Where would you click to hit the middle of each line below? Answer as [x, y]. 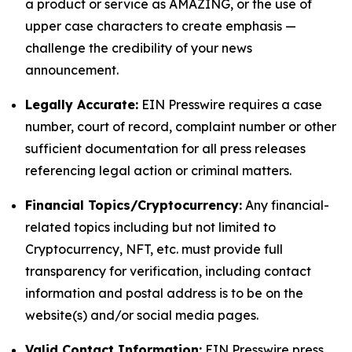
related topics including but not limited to [150, 227]
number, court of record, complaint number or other [181, 126]
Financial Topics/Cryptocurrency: [134, 205]
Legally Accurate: [82, 104]
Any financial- [286, 205]
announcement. [72, 70]
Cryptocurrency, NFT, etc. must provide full [154, 249]
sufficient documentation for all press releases [165, 148]
